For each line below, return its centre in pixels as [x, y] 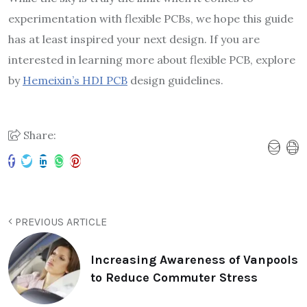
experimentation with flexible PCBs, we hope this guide [151, 19]
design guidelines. [175, 81]
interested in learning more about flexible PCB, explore [152, 60]
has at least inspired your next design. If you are [134, 39]
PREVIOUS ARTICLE [60, 222]
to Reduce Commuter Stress [174, 277]
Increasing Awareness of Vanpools [194, 259]
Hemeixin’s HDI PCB [75, 81]
